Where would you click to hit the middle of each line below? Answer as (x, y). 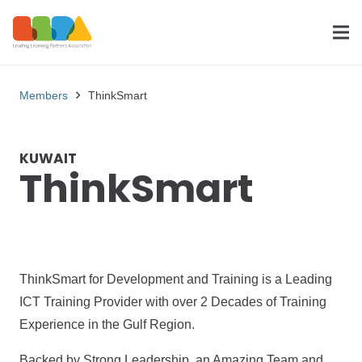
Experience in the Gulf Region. (107, 324)
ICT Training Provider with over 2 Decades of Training (173, 302)
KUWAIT (48, 158)
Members (44, 95)
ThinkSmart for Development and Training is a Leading (176, 279)
